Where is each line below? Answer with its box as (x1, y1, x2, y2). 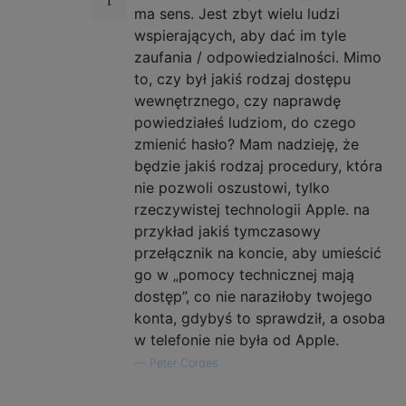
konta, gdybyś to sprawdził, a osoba (134, 308, 385, 327)
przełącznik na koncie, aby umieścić (134, 243, 382, 262)
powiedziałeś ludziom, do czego (134, 112, 356, 131)
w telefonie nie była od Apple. (134, 330, 339, 349)
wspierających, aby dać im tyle (134, 25, 346, 44)
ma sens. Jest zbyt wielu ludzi (134, 4, 340, 23)
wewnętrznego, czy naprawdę (134, 91, 341, 110)
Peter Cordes (150, 355, 217, 370)
